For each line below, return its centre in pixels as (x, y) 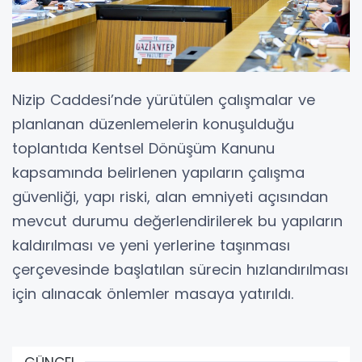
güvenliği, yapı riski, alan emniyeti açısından (170, 196)
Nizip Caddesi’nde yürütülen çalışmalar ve (164, 99)
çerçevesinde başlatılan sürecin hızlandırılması (180, 269)
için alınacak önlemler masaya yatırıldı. (153, 293)
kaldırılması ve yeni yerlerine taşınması (151, 245)
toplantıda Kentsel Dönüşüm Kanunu (143, 148)
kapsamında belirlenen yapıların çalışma (158, 172)
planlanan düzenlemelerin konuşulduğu (153, 124)
